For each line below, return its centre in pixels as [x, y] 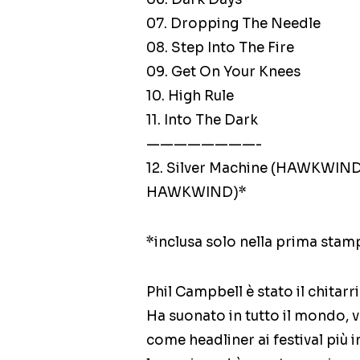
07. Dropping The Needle [233, 24]
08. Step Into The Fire [220, 48]
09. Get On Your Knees [223, 72]
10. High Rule [190, 96]
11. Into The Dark [202, 121]
